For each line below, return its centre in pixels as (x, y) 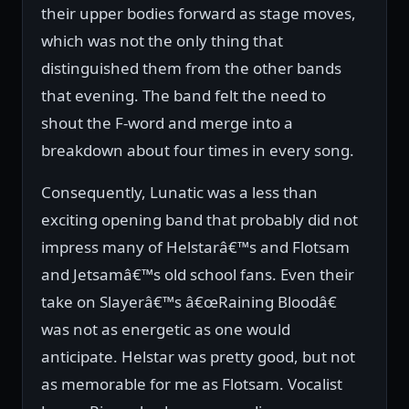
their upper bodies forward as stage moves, (199, 14)
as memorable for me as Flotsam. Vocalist (192, 384)
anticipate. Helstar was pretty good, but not (198, 357)
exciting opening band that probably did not (199, 220)
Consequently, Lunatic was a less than (179, 193)
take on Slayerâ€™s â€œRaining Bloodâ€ (189, 302)
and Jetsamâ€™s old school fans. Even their (198, 275)
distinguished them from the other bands (191, 68)
